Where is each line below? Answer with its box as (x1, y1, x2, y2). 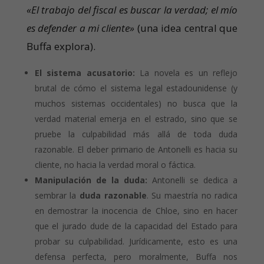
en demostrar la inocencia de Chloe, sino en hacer (34, 205, 238, 217)
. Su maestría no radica (146, 190, 238, 202)
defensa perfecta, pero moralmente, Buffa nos (34, 251, 238, 263)
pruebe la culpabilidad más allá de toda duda (34, 128, 238, 140)
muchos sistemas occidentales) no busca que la (34, 98, 238, 110)
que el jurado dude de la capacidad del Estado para (34, 220, 238, 232)
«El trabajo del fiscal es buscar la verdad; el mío (26, 3, 238, 17)
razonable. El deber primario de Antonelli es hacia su (34, 144, 238, 156)
